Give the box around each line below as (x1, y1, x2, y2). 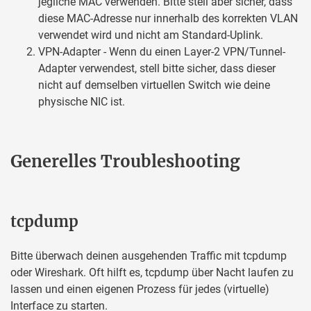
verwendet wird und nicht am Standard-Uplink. (38, 28, 263, 42)
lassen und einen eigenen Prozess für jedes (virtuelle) (10, 283, 269, 296)
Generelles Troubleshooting (10, 151, 240, 172)
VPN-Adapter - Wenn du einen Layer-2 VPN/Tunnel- (38, 45, 285, 59)
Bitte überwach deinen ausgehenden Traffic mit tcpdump (10, 249, 287, 263)
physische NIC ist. (38, 95, 125, 109)
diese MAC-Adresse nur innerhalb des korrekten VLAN (38, 12, 298, 26)
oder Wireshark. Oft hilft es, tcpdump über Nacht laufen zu (10, 266, 294, 280)
